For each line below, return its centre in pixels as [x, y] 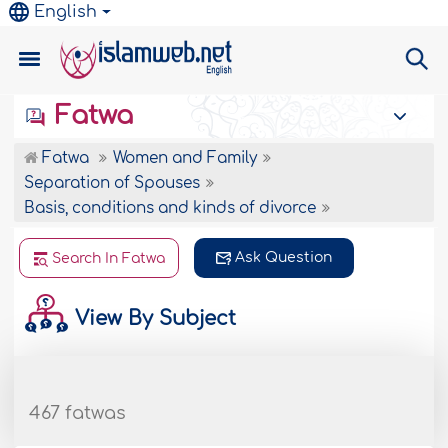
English [66, 12]
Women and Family [185, 158]
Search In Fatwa [109, 258]
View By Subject [153, 318]
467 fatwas [78, 413]
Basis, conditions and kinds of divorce [170, 208]
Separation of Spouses [112, 183]
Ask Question [284, 257]
